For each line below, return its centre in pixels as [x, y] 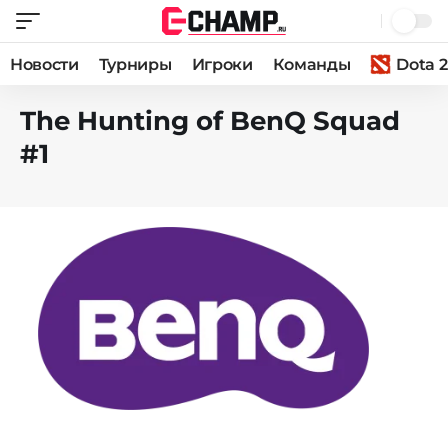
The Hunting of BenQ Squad [210, 121]
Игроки [222, 64]
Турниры [135, 64]
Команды [311, 64]
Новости [44, 64]
